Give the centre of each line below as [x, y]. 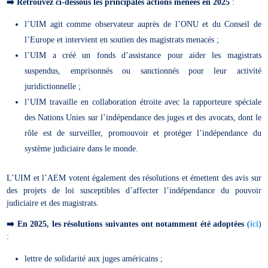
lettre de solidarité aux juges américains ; [94, 259]
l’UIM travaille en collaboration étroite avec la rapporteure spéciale [143, 102]
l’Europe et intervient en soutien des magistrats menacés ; [122, 40]
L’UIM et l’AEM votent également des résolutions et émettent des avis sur [134, 178]
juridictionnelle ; [53, 87]
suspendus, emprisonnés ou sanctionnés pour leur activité [143, 71]
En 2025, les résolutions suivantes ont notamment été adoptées [130, 224]
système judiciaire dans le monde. [82, 149]
